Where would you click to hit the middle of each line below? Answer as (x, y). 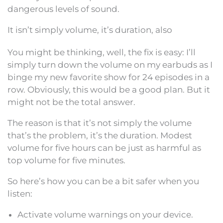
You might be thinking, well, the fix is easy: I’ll (102, 52)
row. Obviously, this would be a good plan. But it (109, 90)
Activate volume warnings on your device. (105, 215)
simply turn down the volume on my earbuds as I (110, 65)
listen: (20, 194)
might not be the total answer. (71, 102)
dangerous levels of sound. (63, 9)
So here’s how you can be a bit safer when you (103, 181)
